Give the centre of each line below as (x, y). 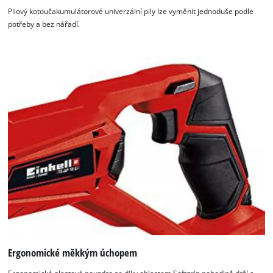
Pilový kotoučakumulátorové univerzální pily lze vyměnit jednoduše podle (131, 12)
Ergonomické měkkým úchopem (73, 253)
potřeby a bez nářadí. (44, 24)
